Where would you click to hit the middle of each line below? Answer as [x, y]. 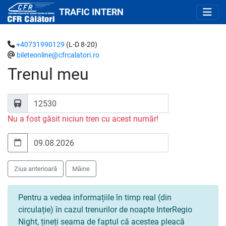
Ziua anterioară [36, 169]
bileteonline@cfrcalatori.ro [58, 55]
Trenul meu [48, 74]
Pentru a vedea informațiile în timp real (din [95, 197]
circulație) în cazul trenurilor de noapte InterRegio [105, 210]
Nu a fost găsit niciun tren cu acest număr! [83, 119]
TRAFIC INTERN [91, 12]
